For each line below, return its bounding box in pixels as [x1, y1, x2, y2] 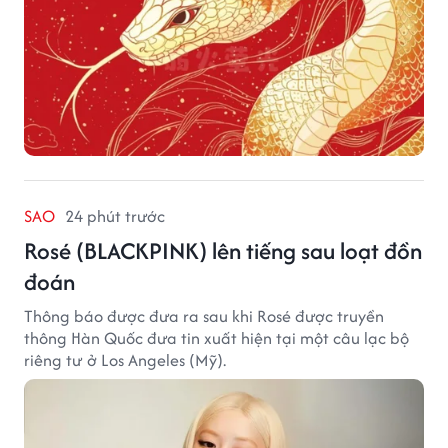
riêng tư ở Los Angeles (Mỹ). [24, 347, 226, 372]
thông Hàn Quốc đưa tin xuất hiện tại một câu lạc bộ [24, 325, 409, 350]
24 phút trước [65, 203, 165, 228]
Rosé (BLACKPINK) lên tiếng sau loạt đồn [24, 233, 422, 267]
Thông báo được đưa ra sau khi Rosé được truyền [24, 303, 384, 328]
